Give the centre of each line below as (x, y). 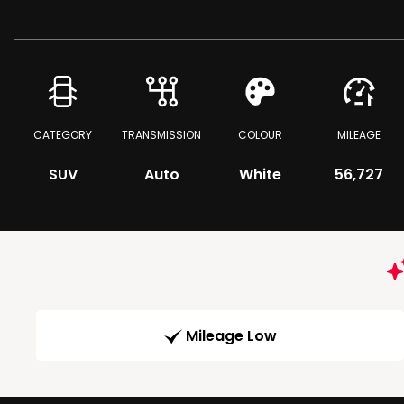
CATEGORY (63, 135)
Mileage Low (231, 336)
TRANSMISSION (162, 135)
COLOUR (261, 135)
